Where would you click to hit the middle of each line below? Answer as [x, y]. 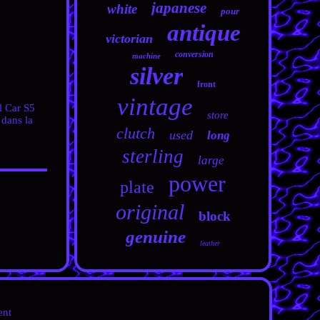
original [150, 212]
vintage [155, 107]
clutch [135, 133]
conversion [195, 54]
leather [210, 243]
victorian [129, 39]
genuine [156, 237]
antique [204, 33]
